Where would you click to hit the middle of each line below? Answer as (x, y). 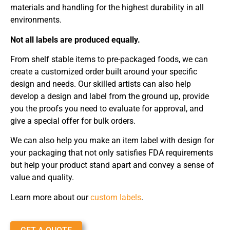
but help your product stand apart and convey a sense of (112, 165)
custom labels (116, 197)
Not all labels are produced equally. (75, 40)
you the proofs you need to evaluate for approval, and (107, 109)
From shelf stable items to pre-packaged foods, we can (109, 60)
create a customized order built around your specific (104, 72)
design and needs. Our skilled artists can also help (101, 84)
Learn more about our (50, 197)
